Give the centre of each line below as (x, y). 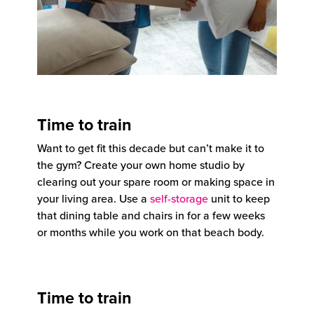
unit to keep (239, 198)
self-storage (179, 198)
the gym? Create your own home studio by (141, 164)
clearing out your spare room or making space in (156, 181)
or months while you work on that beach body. (151, 232)
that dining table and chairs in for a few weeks (151, 215)
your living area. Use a (94, 198)
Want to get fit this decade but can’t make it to (151, 148)
